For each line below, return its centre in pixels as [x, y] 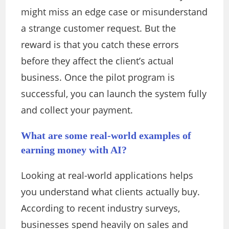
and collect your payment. [77, 110]
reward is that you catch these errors [100, 45]
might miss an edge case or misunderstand [114, 12]
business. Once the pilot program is [98, 77]
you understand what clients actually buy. [111, 192]
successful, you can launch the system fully [114, 94]
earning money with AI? [74, 150]
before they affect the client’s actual [98, 61]
